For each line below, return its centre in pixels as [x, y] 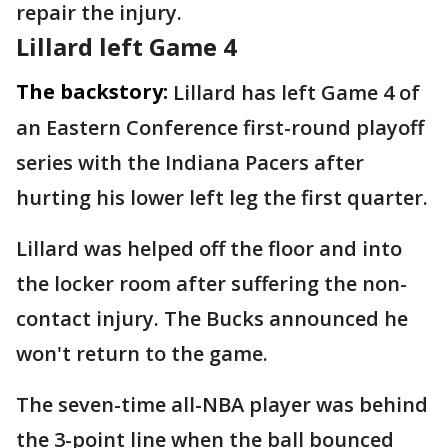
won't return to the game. [142, 354]
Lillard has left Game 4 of [296, 93]
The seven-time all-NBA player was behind [222, 405]
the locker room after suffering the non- [211, 284]
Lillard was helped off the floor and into [209, 249]
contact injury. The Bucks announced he [212, 319]
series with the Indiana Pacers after [190, 163]
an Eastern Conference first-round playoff [220, 128]
